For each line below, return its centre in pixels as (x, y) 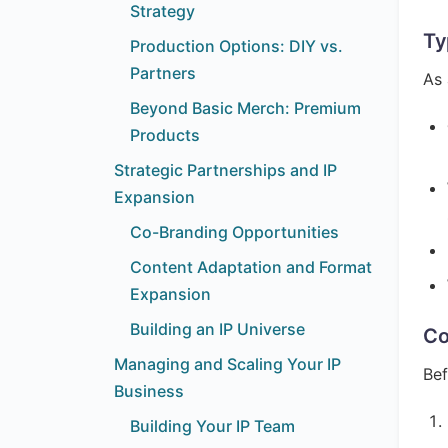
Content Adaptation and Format (251, 267)
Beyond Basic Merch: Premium (245, 108)
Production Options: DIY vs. (236, 46)
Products (165, 135)
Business (149, 391)
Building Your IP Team (212, 426)
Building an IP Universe (217, 329)
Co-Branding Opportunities (234, 232)
